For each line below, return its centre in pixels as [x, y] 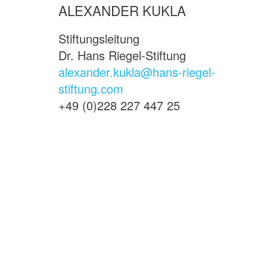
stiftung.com [91, 89]
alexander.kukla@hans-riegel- [137, 72]
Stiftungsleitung [99, 39]
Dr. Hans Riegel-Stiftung [122, 55]
